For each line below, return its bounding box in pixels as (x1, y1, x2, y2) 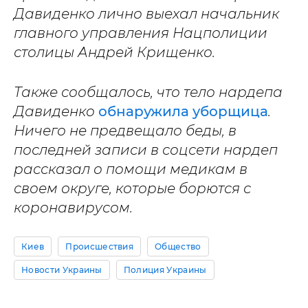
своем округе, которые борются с (14, 180, 251, 197)
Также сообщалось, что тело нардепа (14, 84, 283, 100)
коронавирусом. (14, 199, 133, 216)
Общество (155, 241, 201, 252)
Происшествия (65, 241, 134, 252)
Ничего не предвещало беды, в (14, 122, 236, 139)
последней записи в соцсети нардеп (14, 142, 278, 158)
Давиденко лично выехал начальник (14, 5, 279, 22)
